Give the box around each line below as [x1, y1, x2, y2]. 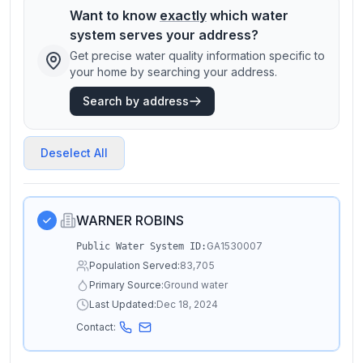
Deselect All [41, 146, 108, 160]
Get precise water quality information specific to [70, 49, 325, 62]
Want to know [70, 7, 160, 23]
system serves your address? [70, 27, 258, 43]
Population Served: [89, 259, 180, 271]
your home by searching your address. [70, 65, 277, 79]
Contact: [76, 321, 116, 333]
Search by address [83, 94, 189, 108]
